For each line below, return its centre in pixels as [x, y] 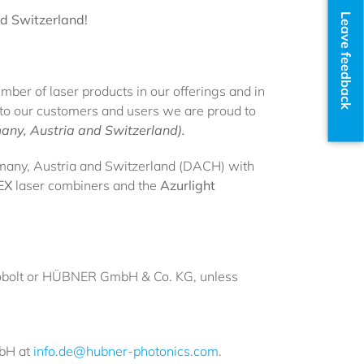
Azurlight [188, 185]
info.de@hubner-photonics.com [126, 351]
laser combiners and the [88, 185]
